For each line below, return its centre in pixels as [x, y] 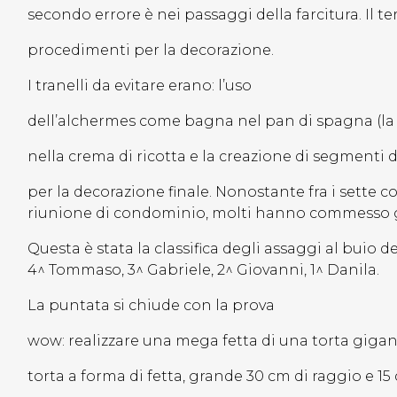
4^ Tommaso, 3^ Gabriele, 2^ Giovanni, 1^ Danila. [203, 270]
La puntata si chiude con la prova [151, 306]
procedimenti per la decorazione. [152, 51]
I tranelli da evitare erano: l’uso [140, 86]
